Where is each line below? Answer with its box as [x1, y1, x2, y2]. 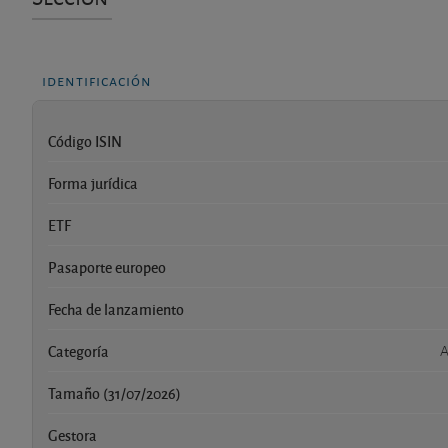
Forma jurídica [48, 172, 138, 193]
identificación [42, 67, 152, 91]
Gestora [48, 424, 97, 445]
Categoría [48, 340, 109, 361]
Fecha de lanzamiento [48, 298, 184, 319]
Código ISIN [48, 130, 122, 151]
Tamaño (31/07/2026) [48, 382, 181, 403]
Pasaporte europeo [48, 256, 166, 277]
